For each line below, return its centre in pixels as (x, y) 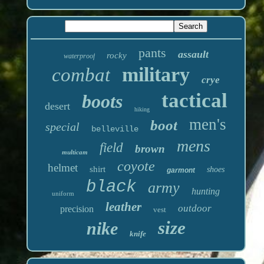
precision (77, 209)
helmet (62, 168)
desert (57, 106)
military (156, 75)
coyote (136, 166)
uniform (63, 194)
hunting (206, 192)
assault (193, 55)
